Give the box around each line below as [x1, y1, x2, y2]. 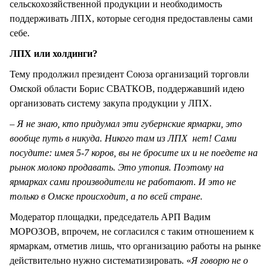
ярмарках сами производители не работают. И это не [10, 177, 236, 188]
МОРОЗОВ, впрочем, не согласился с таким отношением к [10, 226, 254, 237]
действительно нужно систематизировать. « [10, 255, 191, 266]
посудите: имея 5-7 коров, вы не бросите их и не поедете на [10, 148, 258, 158]
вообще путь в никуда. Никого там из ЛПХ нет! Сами [10, 133, 237, 144]
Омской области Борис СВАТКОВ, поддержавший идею [10, 83, 244, 94]
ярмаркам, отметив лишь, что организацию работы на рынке [10, 241, 261, 252]
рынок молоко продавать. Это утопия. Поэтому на [10, 162, 224, 173]
